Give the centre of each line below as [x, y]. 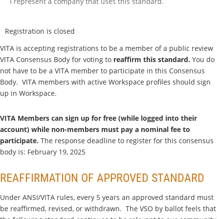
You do [202, 59]
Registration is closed [40, 31]
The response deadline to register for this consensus [126, 140]
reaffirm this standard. [152, 59]
